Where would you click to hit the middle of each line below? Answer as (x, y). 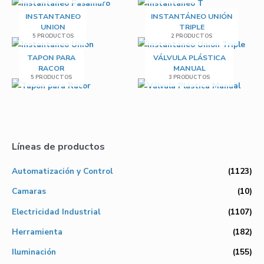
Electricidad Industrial (56, 212)
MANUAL (189, 69)
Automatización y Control (62, 171)
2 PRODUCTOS (192, 36)
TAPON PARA (51, 58)
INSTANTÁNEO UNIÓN (192, 16)
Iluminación (34, 252)
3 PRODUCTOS (189, 77)
